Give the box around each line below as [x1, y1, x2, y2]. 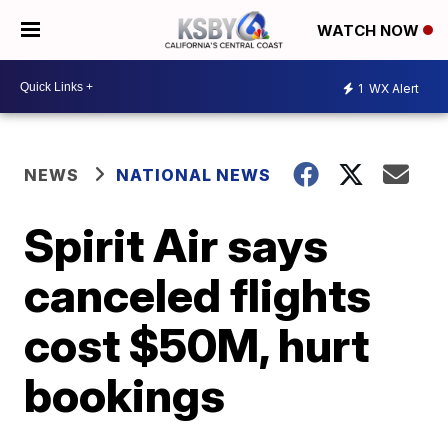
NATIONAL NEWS [116, 165, 272, 185]
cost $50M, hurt [24, 317, 370, 373]
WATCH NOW [317, 21, 423, 41]
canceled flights [24, 267, 372, 323]
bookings [24, 367, 226, 423]
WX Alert [366, 80, 419, 96]
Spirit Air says [24, 217, 329, 273]
